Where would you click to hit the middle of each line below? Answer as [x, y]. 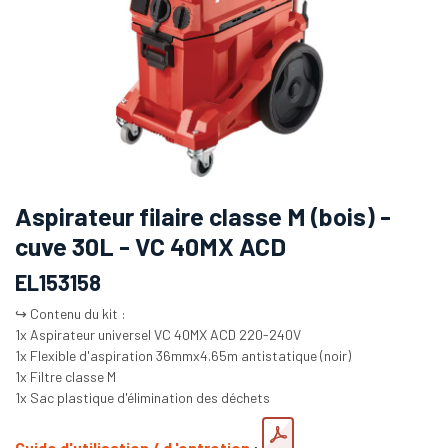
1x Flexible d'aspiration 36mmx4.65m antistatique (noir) [183, 355]
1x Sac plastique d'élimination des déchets [142, 397]
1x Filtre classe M [65, 376]
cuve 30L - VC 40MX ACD [150, 245]
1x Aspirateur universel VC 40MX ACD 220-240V [158, 334]
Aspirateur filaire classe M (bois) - [203, 215]
